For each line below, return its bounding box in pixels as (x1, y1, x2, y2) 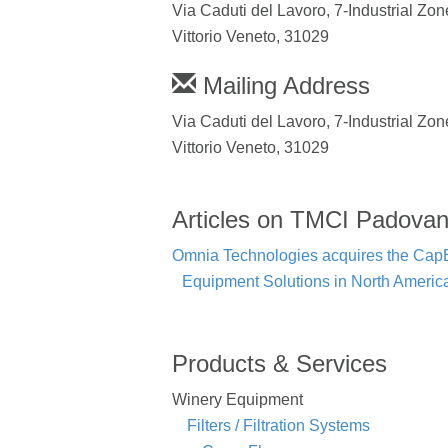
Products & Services (172, 349, 387, 377)
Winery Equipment (172, 390, 303, 408)
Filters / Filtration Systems (187, 416, 370, 434)
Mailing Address (196, 71, 370, 99)
